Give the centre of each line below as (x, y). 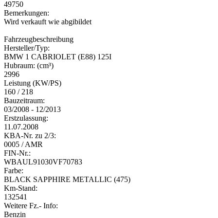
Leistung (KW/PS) (33, 83)
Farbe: (14, 171)
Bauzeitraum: (24, 100)
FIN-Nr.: (17, 153)
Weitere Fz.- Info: (31, 206)
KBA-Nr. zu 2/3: (30, 136)
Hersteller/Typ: (27, 48)
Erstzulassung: (26, 118)
